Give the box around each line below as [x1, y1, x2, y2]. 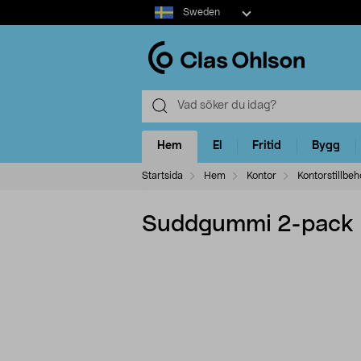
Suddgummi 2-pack [142, 213, 354, 236]
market [141, 18, 179, 29]
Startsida [142, 170, 183, 180]
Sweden [182, 7, 220, 17]
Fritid [252, 140, 281, 152]
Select [141, 2, 174, 13]
